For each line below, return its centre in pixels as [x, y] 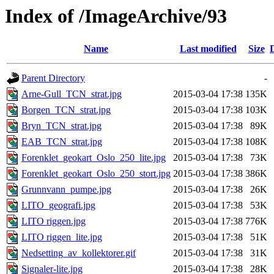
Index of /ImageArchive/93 [116, 16]
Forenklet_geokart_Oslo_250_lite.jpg [94, 158]
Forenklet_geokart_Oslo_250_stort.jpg [96, 174]
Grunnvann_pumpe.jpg [66, 190]
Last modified [208, 49]
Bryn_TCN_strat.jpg [61, 126]
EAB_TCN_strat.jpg [62, 142]
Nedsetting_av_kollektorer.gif [79, 253]
